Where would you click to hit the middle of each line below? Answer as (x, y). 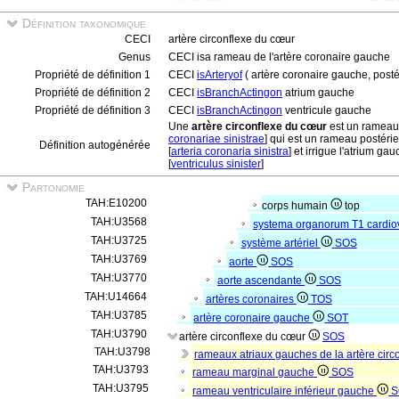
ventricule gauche (327, 110)
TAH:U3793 (121, 370)
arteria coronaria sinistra (230, 151)
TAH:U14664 (116, 297)
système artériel (281, 243)
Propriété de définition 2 (93, 93)
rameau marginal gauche (255, 372)
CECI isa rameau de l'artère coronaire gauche (279, 57)
